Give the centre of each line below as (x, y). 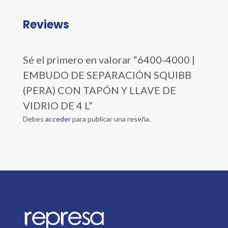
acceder (58, 119)
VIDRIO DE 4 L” (58, 105)
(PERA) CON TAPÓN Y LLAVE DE (99, 90)
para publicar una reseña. (110, 119)
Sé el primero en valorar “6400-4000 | (109, 59)
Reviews (46, 24)
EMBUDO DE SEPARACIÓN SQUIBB (107, 75)
